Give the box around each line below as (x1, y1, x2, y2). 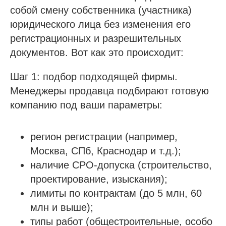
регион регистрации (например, (30, 131, 178, 142)
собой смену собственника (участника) (10, 5, 192, 16)
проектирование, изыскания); (30, 174, 167, 185)
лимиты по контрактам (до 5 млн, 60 (30, 188, 202, 199)
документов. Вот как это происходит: (10, 47, 184, 58)
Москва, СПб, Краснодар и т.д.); (30, 145, 181, 156)
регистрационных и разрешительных (10, 33, 181, 44)
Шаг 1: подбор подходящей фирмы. (10, 71, 178, 82)
